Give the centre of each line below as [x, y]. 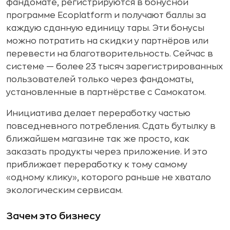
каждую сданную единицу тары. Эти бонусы [105, 28]
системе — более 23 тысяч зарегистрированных [114, 67]
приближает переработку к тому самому [97, 165]
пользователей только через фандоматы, [100, 80]
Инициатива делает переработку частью [98, 113]
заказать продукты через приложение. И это [107, 152]
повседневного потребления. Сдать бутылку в [111, 126]
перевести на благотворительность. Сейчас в [110, 54]
